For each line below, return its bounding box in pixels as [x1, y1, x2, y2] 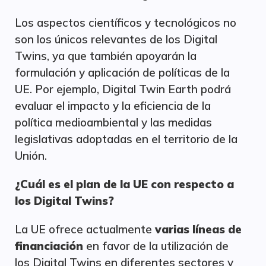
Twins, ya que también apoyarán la [15, 49, 197, 63]
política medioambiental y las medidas [15, 115, 212, 129]
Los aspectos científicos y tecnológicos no [15, 15, 236, 30]
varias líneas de [155, 222, 242, 236]
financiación [15, 239, 83, 253]
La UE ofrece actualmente [15, 222, 155, 236]
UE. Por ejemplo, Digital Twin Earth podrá [15, 82, 231, 96]
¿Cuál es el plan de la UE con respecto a [15, 177, 234, 191]
